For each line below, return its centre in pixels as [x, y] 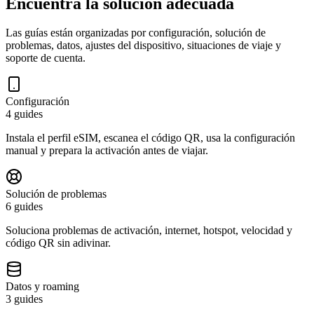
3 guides [24, 299]
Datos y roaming [42, 287]
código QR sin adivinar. [58, 243]
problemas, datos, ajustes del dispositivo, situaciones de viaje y [143, 46]
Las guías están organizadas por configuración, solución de [136, 33]
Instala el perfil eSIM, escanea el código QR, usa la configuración [150, 138]
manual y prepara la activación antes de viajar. [107, 151]
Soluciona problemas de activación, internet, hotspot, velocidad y [149, 231]
